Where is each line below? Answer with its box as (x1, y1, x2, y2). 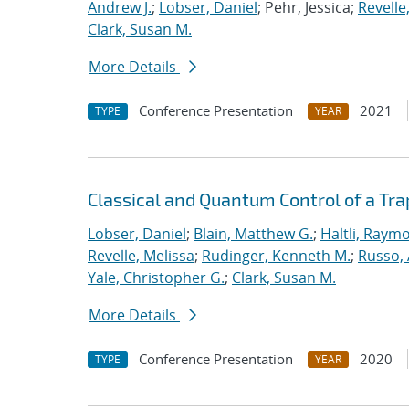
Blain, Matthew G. (194, 224, 313, 244)
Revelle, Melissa (88, 246, 194, 266)
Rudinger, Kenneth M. (202, 246, 351, 266)
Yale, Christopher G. (88, 267, 225, 288)
